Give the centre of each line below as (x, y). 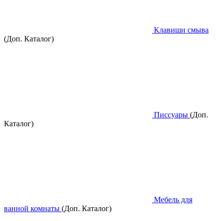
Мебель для (172, 200)
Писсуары (171, 115)
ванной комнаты (33, 209)
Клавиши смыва (180, 30)
